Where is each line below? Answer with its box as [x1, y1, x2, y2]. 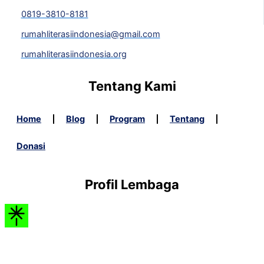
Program [110, 113, 145, 124]
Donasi [16, 140, 45, 151]
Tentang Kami [88, 78, 176, 94]
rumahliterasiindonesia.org [21, 48, 127, 60]
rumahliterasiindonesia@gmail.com [21, 28, 160, 39]
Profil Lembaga [85, 177, 179, 192]
